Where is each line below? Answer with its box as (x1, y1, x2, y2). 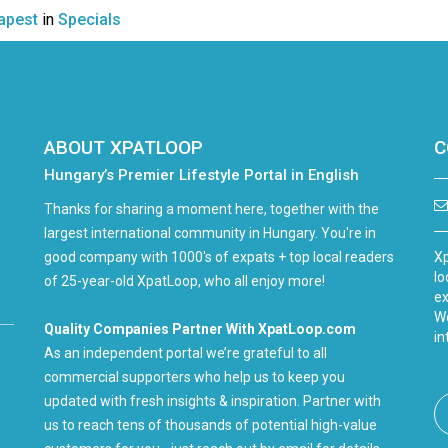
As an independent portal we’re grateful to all (44, 345, 327, 361)
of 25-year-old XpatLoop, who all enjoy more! (44, 273, 325, 289)
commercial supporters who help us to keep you (44, 369, 345, 385)
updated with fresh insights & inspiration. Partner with (44, 393, 381, 409)
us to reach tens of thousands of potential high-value (44, 417, 377, 433)
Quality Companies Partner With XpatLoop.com (44, 321, 356, 337)
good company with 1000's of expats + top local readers (44, 249, 394, 265)
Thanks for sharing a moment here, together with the (44, 201, 379, 217)
